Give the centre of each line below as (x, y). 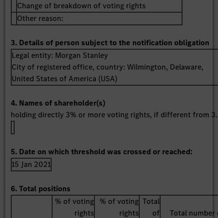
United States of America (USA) (65, 78)
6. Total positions (41, 188)
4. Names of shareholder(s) (58, 103)
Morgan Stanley (82, 55)
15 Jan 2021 (31, 164)
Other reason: (40, 18)
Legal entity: (34, 55)
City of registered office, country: (70, 67)
